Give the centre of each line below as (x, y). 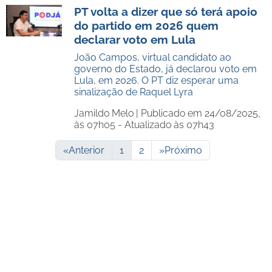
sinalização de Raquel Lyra (134, 92)
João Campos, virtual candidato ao (153, 57)
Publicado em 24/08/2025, (201, 113)
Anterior (86, 150)
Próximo (183, 150)
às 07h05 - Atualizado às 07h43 (144, 125)
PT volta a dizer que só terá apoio (166, 12)
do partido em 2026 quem (146, 25)
